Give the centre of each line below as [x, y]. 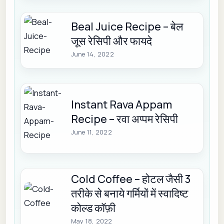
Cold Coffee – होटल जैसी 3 [131, 179]
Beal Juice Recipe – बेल [127, 27]
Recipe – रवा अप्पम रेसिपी [124, 119]
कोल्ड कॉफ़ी [93, 208]
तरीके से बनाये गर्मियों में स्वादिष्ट [129, 194]
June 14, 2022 [92, 54]
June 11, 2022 [91, 132]
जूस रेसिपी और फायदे [111, 41]
